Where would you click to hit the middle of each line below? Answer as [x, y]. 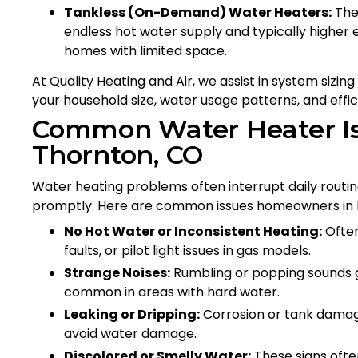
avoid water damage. [130, 333]
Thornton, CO [118, 154]
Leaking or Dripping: [132, 314]
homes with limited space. [145, 50]
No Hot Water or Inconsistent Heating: [193, 231]
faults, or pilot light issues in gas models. [187, 250]
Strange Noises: [117, 272]
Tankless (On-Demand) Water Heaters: [198, 12]
